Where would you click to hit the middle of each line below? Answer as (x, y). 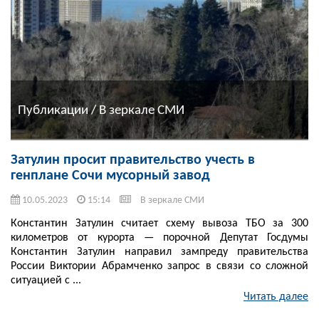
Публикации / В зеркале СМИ (101, 110)
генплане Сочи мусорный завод (110, 176)
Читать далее (276, 297)
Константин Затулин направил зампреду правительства (159, 252)
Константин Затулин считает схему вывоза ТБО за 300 (159, 224)
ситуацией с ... (46, 281)
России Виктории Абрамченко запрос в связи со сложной (159, 267)
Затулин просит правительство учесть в (133, 161)
